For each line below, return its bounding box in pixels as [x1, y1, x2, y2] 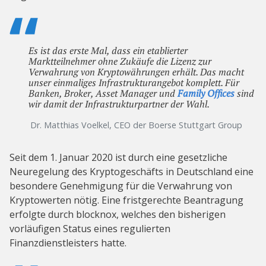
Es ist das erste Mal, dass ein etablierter [28, 44, 188, 58]
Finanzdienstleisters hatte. [9, 236, 126, 250]
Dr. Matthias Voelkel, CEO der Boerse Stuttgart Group [30, 119, 242, 131]
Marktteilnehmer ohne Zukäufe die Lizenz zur [28, 55, 211, 68]
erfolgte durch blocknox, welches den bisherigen [9, 208, 226, 221]
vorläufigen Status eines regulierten [9, 222, 170, 236]
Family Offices [178, 87, 235, 100]
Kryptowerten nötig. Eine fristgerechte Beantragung [9, 194, 243, 207]
